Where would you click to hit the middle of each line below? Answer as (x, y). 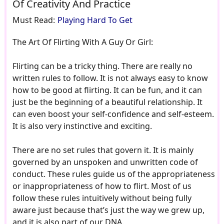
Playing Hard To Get (95, 20)
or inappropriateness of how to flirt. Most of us (102, 186)
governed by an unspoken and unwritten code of (105, 162)
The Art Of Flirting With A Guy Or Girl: (82, 42)
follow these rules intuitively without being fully (102, 198)
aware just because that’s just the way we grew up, (108, 210)
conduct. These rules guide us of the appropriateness (113, 174)
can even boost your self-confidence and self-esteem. (113, 114)
